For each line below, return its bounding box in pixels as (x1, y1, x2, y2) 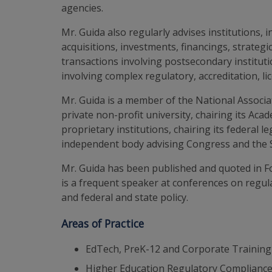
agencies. (61, 1, 104, 15)
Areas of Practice (61, 216, 144, 231)
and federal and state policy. (61, 191, 189, 204)
